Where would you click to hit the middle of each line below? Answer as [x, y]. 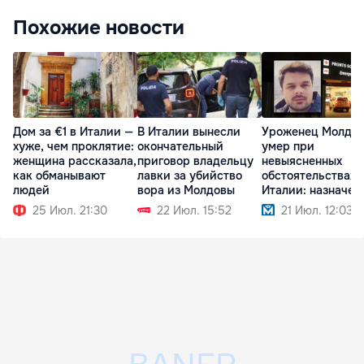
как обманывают [59, 175]
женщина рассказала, [75, 160]
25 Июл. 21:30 [70, 210]
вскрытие [289, 204]
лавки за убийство [190, 175]
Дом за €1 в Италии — [73, 131]
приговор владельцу [195, 160]
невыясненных [302, 160]
